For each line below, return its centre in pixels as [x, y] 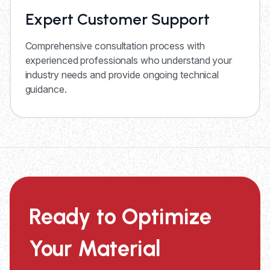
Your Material [95, 248]
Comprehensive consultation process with [115, 46]
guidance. [46, 89]
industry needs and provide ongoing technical [122, 75]
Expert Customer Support [117, 19]
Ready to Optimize [120, 216]
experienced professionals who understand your [128, 60]
